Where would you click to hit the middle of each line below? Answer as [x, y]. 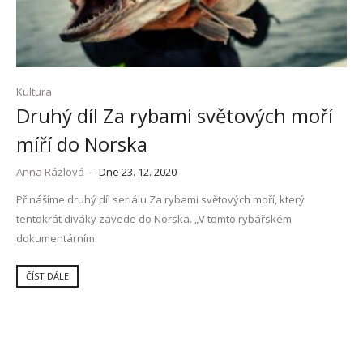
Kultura [34, 91]
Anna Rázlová [50, 171]
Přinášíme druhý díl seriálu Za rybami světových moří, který [160, 199]
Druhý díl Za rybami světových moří [175, 115]
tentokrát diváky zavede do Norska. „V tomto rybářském [154, 218]
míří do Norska [82, 143]
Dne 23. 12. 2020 [137, 171]
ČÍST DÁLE [47, 275]
